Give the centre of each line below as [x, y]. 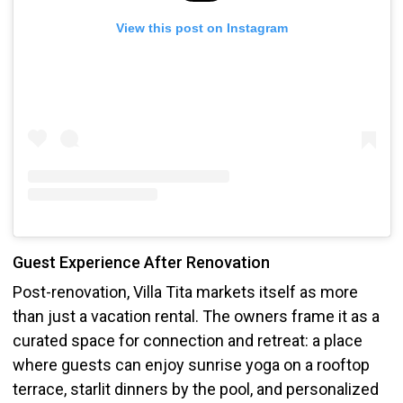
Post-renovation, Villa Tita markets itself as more [185, 291]
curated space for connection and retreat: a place [187, 340]
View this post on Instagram [201, 28]
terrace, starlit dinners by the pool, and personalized [195, 389]
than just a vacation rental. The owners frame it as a [196, 316]
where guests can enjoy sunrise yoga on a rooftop [191, 364]
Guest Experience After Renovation [141, 262]
